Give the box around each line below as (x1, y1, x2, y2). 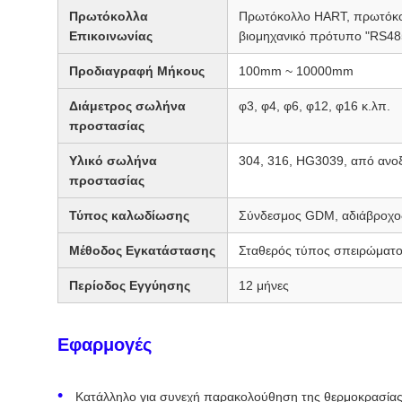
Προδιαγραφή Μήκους (69, 63, 205, 78)
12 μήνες (239, 277, 289, 293)
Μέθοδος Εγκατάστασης (69, 242, 215, 258)
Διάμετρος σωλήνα (69, 98, 186, 113)
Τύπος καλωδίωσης (69, 207, 189, 223)
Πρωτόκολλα (69, 8, 148, 23)
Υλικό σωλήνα (69, 153, 157, 168)
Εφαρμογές (57, 334, 152, 354)
